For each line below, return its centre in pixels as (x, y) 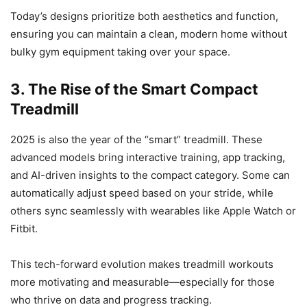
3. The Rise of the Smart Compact (134, 89)
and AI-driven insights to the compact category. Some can (150, 175)
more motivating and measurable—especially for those (143, 282)
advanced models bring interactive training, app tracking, (148, 157)
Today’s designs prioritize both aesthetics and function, (144, 16)
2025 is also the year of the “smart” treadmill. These (136, 139)
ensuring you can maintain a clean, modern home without (149, 34)
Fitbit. (24, 228)
